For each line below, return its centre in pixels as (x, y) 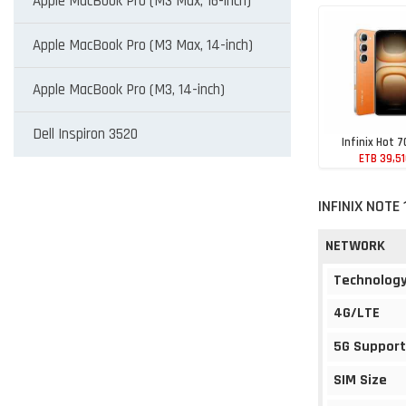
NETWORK (355, 246)
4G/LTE (357, 313)
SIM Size (360, 380)
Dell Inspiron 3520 (85, 134)
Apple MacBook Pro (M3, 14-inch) (129, 90)
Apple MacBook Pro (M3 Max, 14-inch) (143, 45)
